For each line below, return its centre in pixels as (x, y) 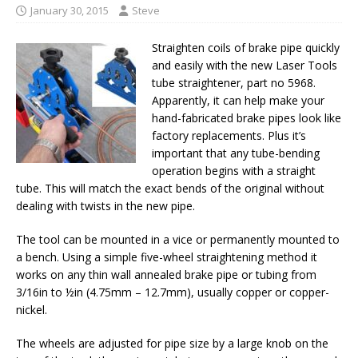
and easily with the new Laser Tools (245, 65)
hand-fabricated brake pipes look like (247, 118)
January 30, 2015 (70, 10)
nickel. (32, 310)
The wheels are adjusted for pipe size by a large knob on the (172, 343)
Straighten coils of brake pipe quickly (246, 48)
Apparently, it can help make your (238, 100)
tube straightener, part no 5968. (234, 83)
